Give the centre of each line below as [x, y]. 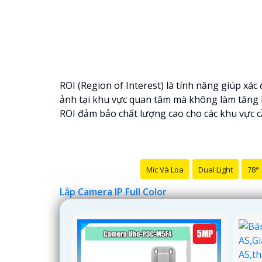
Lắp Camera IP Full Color [113, 192]
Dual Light [215, 169]
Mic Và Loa [165, 169]
